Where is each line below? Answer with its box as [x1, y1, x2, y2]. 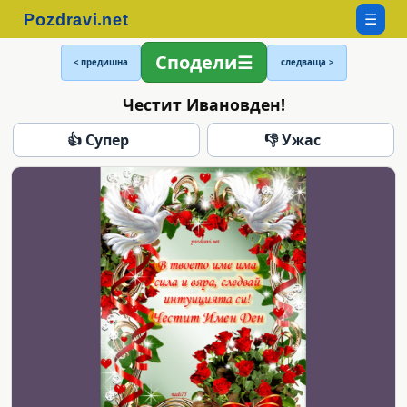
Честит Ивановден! [122, 93, 285, 115]
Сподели [154, 50, 237, 74]
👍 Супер [67, 129, 129, 150]
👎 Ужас [264, 129, 321, 150]
